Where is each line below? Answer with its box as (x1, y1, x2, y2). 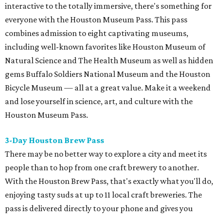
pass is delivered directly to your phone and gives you (5, 203, 193, 214)
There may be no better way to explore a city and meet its (5, 149, 207, 159)
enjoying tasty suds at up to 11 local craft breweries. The (5, 190, 202, 200)
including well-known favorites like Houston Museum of (5, 42, 205, 52)
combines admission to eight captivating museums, (5, 28, 188, 38)
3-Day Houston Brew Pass (5, 135, 104, 145)
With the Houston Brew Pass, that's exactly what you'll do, (5, 176, 213, 186)
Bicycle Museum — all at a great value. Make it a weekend (5, 83, 211, 93)
